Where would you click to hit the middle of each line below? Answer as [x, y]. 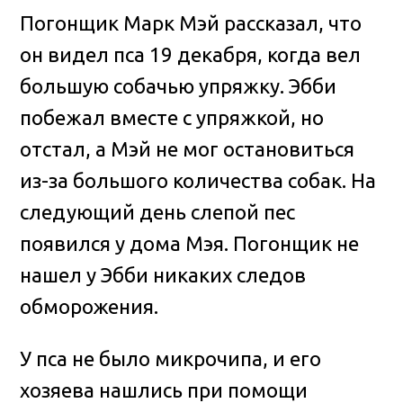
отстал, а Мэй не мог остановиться [188, 149]
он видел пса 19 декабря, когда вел [191, 55]
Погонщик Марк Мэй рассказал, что [191, 23]
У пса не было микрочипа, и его [171, 358]
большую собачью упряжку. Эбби [179, 86]
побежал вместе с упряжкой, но [172, 118]
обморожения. [90, 307]
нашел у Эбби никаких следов [163, 275]
